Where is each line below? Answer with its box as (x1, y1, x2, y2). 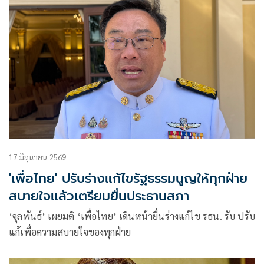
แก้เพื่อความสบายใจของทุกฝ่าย (9, 225, 131, 238)
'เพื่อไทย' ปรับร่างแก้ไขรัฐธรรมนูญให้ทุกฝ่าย (9, 168, 247, 188)
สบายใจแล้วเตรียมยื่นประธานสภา (9, 186, 189, 206)
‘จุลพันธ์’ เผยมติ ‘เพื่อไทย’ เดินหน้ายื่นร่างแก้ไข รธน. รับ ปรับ (9, 209, 255, 222)
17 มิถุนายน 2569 (9, 151, 67, 162)
